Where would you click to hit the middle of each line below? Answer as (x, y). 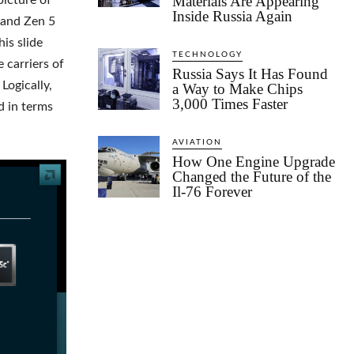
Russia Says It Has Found (250, 74)
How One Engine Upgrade (254, 162)
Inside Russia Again (234, 17)
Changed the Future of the (252, 177)
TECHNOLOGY (207, 55)
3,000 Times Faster (232, 104)
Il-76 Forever (212, 192)
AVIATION (197, 143)
